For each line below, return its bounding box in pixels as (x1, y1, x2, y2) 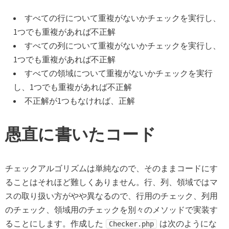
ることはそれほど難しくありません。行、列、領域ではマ (5, 177, 218, 188)
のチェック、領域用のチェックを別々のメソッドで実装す (5, 204, 218, 215)
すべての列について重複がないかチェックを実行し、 (25, 40, 221, 51)
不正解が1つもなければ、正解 (25, 96, 135, 106)
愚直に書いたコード (5, 124, 156, 145)
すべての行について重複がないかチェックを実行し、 (25, 13, 221, 24)
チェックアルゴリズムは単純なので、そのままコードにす (5, 163, 218, 174)
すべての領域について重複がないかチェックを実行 (25, 68, 213, 79)
